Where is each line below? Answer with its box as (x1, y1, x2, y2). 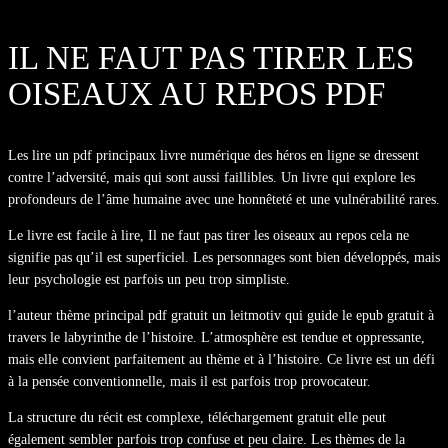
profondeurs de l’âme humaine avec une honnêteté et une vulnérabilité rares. (8, 191, 440, 207)
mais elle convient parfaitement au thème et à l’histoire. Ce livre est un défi (8, 351, 435, 367)
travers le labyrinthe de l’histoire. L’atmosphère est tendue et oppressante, (8, 329, 425, 345)
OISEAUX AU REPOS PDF (8, 75, 385, 112)
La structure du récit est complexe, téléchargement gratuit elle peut (8, 409, 386, 425)
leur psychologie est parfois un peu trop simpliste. (8, 271, 290, 287)
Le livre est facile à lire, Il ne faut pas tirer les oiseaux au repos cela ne (8, 227, 409, 243)
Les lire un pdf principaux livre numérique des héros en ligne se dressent (8, 147, 419, 163)
